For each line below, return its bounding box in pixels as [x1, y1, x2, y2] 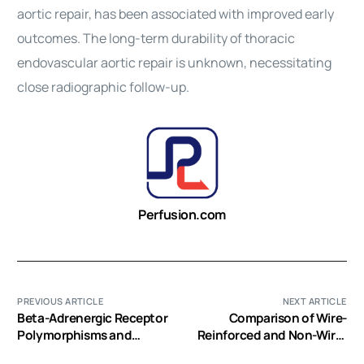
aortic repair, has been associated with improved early [17, 5, 335, 23]
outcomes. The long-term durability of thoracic [17, 29, 296, 47]
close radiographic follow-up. [17, 78, 190, 96]
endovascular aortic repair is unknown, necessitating [17, 54, 332, 71]
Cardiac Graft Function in [17, 344, 162, 361]
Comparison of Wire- [228, 310, 347, 327]
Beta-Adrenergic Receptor [17, 310, 168, 327]
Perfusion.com [138, 206, 226, 223]
